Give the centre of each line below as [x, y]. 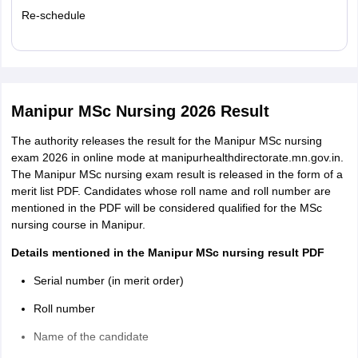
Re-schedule [53, 15]
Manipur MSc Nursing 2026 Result [140, 111]
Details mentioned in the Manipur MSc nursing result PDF [167, 253]
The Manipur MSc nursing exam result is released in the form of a [177, 174]
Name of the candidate [91, 336]
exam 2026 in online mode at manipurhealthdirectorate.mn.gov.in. [177, 157]
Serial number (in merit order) [108, 280]
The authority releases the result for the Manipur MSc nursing [166, 141]
